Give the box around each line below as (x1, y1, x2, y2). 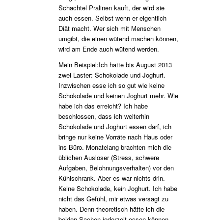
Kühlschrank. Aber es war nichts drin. (58, 173, 165, 183)
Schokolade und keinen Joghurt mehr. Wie (58, 91, 178, 101)
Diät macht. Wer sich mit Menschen (58, 24, 161, 33)
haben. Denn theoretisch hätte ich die (58, 204, 165, 214)
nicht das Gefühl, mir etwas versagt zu (58, 194, 168, 204)
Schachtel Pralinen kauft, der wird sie (58, 3, 165, 13)
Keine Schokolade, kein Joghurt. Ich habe (58, 184, 177, 193)
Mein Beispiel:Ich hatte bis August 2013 (58, 60, 172, 70)
